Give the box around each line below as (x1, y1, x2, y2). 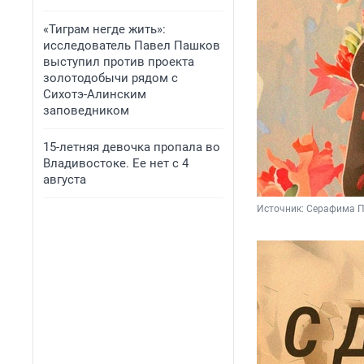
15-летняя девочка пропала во (43, 140, 220, 154)
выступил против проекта (43, 54, 194, 69)
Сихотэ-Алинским (43, 87, 146, 102)
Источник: (257, 203, 306, 215)
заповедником (43, 103, 129, 118)
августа (43, 172, 86, 187)
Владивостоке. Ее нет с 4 (43, 156, 188, 171)
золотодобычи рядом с (43, 71, 178, 85)
